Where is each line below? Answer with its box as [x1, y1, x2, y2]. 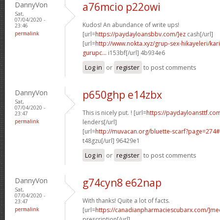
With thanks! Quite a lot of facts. [82, 196, 170, 205]
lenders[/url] [82, 117, 117, 126]
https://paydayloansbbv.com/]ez [95, 29, 186, 38]
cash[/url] [186, 29, 213, 38]
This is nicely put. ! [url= [82, 108, 146, 117]
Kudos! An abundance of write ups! [82, 20, 179, 29]
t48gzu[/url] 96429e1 [82, 136, 140, 145]
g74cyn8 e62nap [82, 175, 162, 190]
